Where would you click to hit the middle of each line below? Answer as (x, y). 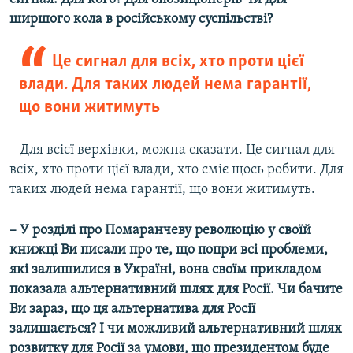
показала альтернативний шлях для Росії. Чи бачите (176, 290)
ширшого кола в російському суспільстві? (141, 20)
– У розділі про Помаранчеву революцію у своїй (160, 231)
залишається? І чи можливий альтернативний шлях (176, 329)
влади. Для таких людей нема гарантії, (165, 85)
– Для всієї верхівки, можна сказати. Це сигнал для (172, 150)
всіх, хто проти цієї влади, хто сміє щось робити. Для (176, 170)
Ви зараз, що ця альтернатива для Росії (132, 310)
